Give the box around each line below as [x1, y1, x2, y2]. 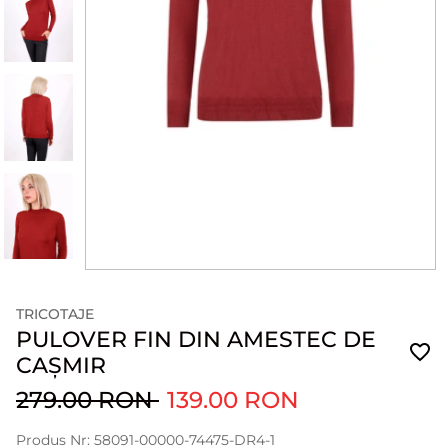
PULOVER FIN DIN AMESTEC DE [16, 326, 376, 352]
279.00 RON [16, 385, 159, 414]
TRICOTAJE [16, 306, 94, 322]
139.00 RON [167, 385, 299, 414]
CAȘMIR [16, 352, 106, 378]
